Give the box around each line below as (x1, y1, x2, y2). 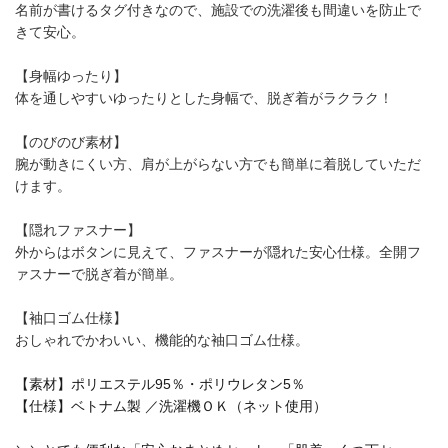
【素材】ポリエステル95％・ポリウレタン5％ (15, 375, 305, 392)
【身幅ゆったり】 (15, 67, 127, 84)
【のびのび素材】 (15, 133, 127, 150)
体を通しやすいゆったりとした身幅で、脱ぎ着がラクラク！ (15, 89, 393, 106)
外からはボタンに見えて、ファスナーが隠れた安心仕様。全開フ (15, 243, 421, 260)
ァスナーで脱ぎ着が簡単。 (15, 265, 183, 282)
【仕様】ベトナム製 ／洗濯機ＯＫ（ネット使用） (15, 397, 327, 414)
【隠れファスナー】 (15, 221, 141, 238)
